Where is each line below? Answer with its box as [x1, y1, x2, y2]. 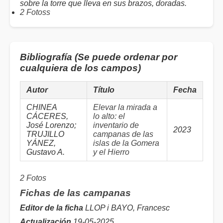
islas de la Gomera [93, 139, 159, 148]
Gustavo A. [26, 148, 65, 157]
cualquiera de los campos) [20, 63, 141, 74]
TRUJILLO [26, 130, 64, 139]
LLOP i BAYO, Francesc [83, 204, 170, 213]
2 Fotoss [20, 8, 50, 17]
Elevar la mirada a [93, 103, 157, 112]
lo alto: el [93, 112, 125, 121]
